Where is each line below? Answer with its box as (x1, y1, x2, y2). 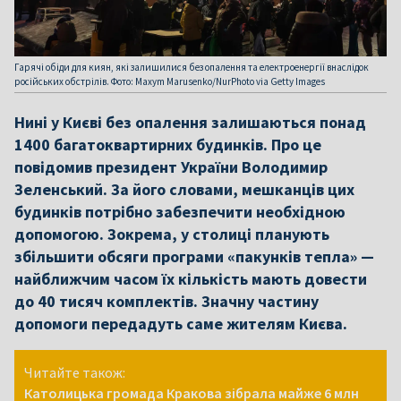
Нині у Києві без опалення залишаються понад (14, 112, 366, 132)
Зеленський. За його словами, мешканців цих (14, 179, 354, 200)
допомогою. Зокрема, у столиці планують (14, 224, 329, 244)
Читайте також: (24, 363, 125, 381)
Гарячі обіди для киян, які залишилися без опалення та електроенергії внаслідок (14, 61, 369, 73)
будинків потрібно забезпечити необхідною (14, 201, 346, 222)
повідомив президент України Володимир (14, 157, 328, 177)
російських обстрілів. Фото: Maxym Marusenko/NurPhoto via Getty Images (14, 75, 325, 88)
